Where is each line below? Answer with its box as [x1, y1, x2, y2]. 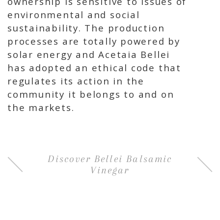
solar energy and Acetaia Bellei [7, 48, 170, 61]
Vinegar [90, 164, 130, 176]
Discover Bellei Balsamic [48, 153, 172, 165]
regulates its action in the [7, 75, 144, 87]
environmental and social [7, 8, 140, 21]
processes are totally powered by [7, 35, 180, 48]
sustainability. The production [7, 22, 165, 34]
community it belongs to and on [7, 88, 174, 101]
